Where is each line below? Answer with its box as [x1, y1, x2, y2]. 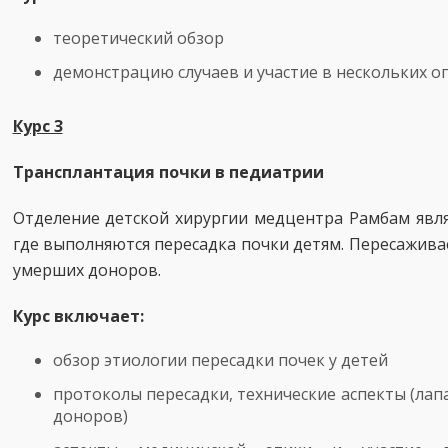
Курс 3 [12, 115, 63, 137]
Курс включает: [12, 305, 144, 327]
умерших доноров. [12, 259, 161, 281]
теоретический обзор [52, 27, 224, 49]
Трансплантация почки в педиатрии [12, 161, 324, 183]
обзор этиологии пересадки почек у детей [52, 349, 388, 371]
